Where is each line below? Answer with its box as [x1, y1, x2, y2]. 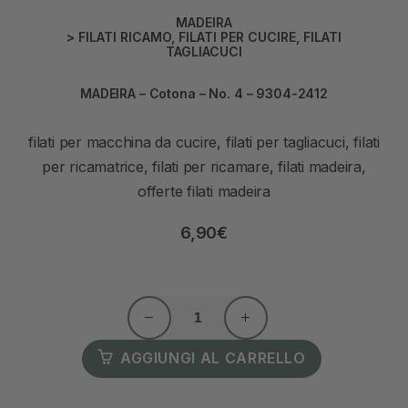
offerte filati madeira [138, 183, 270, 201]
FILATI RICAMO [78, 29, 171, 46]
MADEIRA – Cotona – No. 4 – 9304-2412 [80, 86, 328, 102]
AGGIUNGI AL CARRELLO [119, 349, 306, 368]
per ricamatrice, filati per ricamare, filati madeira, [42, 158, 366, 177]
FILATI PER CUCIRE [178, 29, 296, 46]
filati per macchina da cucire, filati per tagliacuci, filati [28, 134, 380, 152]
